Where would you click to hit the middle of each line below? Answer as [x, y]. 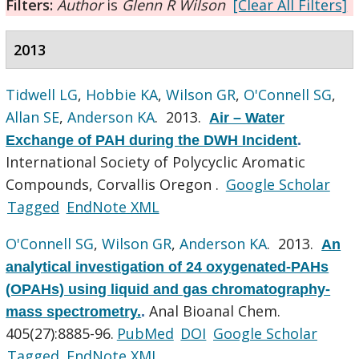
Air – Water [247, 117]
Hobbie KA [122, 94]
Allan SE [33, 117]
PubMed [145, 333]
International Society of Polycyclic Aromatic [156, 161]
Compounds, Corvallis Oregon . [115, 184]
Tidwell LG [42, 94]
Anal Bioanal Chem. [215, 311]
